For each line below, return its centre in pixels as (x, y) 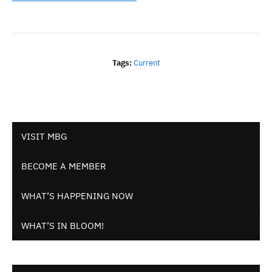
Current (147, 63)
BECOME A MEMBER (64, 166)
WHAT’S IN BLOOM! (63, 225)
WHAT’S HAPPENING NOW (77, 195)
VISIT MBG (44, 136)
